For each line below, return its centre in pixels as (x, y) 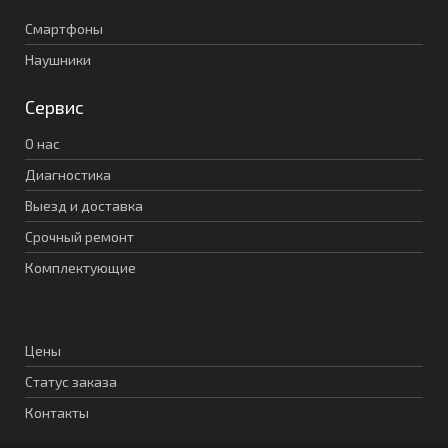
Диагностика (68, 175)
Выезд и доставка (84, 206)
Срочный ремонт (79, 237)
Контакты (57, 413)
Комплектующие (80, 268)
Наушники (58, 60)
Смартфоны (64, 29)
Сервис (54, 107)
